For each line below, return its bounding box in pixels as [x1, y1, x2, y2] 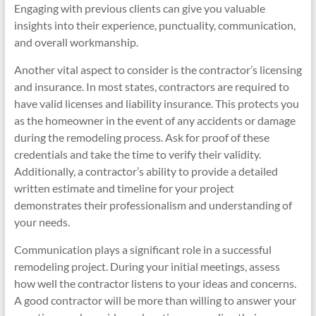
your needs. [13, 215, 70, 229]
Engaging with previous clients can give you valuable [13, 1, 265, 15]
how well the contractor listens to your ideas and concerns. [13, 276, 296, 290]
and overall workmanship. [13, 35, 138, 49]
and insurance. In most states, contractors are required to [13, 80, 289, 93]
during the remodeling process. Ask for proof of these [13, 130, 269, 144]
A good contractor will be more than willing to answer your [13, 293, 296, 307]
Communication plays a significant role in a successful [13, 243, 272, 256]
